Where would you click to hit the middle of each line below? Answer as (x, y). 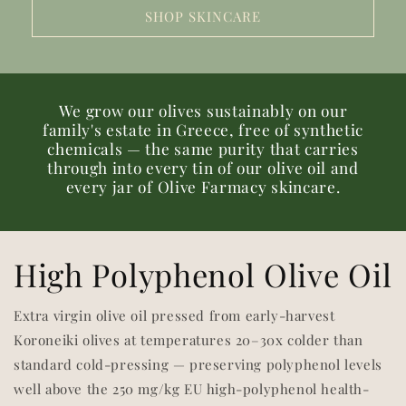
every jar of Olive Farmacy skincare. (203, 186)
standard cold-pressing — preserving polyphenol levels (198, 364)
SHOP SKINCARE (203, 16)
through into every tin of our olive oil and (203, 167)
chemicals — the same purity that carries (203, 148)
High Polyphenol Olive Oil (203, 275)
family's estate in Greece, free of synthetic (203, 129)
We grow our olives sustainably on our (203, 110)
